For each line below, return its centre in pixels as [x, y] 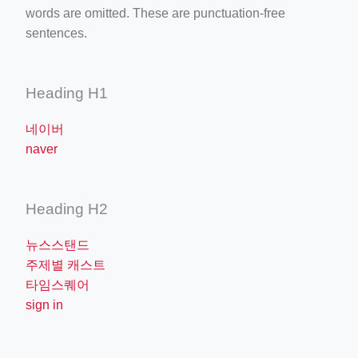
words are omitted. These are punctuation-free [155, 13]
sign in [44, 304]
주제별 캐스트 [66, 265]
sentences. [56, 33]
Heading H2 [67, 209]
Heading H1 [67, 93]
